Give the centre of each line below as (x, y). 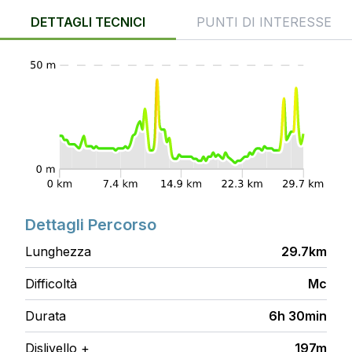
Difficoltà (51, 284)
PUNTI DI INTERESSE (264, 22)
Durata (46, 316)
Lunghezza (58, 252)
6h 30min (298, 316)
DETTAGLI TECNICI (88, 22)
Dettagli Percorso (91, 225)
